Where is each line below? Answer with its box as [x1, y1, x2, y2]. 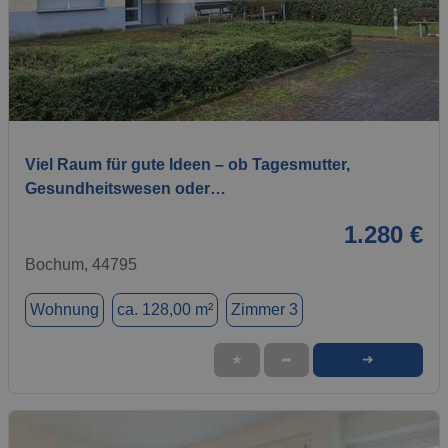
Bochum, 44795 [25, 255, 137, 273]
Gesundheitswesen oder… [25, 179, 226, 197]
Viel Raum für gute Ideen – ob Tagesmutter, [25, 155, 350, 173]
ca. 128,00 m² [117, 300, 213, 318]
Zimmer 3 [231, 300, 298, 318]
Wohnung [30, 300, 99, 318]
